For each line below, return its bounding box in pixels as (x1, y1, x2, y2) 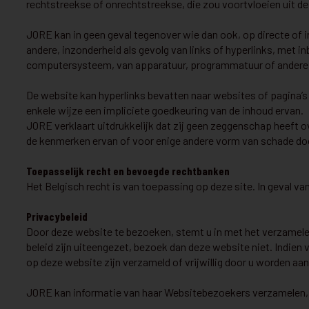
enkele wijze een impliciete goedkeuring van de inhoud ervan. (26, 103, 303, 117)
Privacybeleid (26, 210, 88, 223)
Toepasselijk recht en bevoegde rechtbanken (26, 164, 230, 177)
